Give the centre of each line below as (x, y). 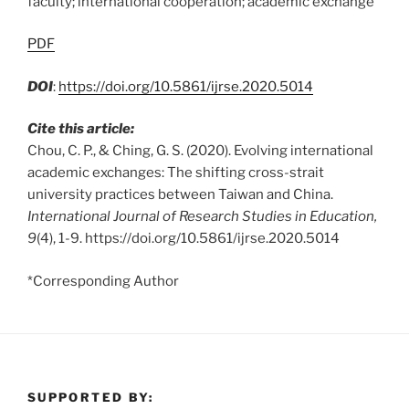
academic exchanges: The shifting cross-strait (176, 173)
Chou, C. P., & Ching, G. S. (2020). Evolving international (200, 151)
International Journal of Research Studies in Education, (202, 216)
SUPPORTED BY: (91, 397)
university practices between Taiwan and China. (180, 194)
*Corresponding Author (103, 281)
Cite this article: (81, 129)
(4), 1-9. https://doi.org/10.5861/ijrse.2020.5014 (188, 238)
